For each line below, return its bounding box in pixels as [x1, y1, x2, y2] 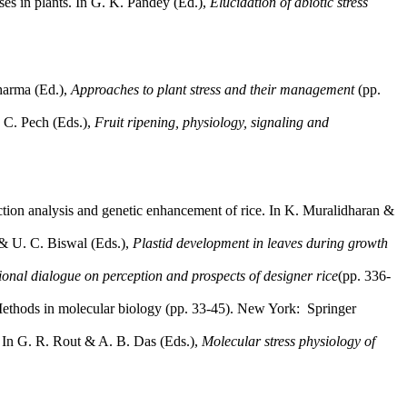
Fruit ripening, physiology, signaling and [94, 114, 329, 131]
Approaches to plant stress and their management [71, 82, 358, 98]
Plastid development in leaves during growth [133, 234, 388, 251]
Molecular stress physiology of [202, 333, 375, 349]
